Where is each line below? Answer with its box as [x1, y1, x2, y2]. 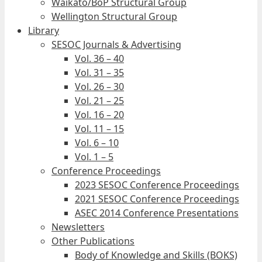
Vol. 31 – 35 [75, 66, 124, 79]
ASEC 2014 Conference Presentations [75, 206, 239, 219]
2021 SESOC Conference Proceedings [75, 192, 239, 205]
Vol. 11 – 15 [75, 122, 124, 135]
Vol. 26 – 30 [75, 80, 124, 93]
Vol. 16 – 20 [75, 108, 124, 121]
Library [28, 24, 59, 37]
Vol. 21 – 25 [75, 94, 124, 107]
